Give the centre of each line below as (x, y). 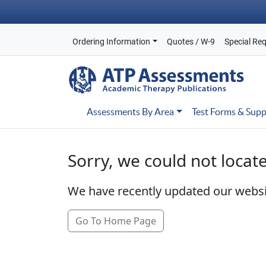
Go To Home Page (116, 221)
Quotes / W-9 (191, 42)
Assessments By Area (130, 112)
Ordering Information (111, 42)
